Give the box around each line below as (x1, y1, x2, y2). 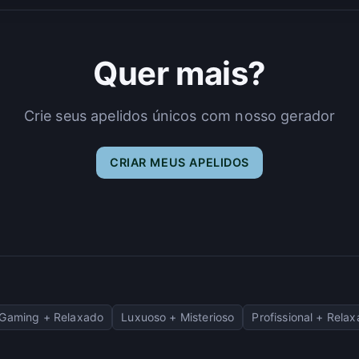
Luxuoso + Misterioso (121, 309, 235, 324)
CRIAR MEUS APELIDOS (110, 155, 249, 169)
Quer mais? (93, 53, 266, 93)
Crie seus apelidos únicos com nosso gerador (23, 107, 336, 124)
